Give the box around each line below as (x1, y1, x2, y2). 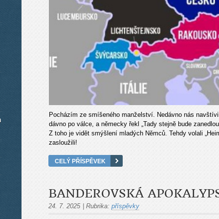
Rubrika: (86, 202, 109, 210)
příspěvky (111, 202, 139, 210)
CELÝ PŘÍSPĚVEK (55, 157, 106, 164)
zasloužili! (49, 138, 77, 146)
